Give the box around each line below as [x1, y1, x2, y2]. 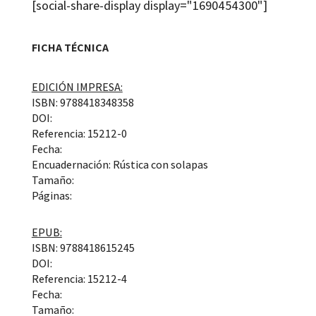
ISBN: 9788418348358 [31, 95, 134, 110]
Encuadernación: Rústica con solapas [31, 157, 208, 172]
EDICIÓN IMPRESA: [31, 79, 123, 95]
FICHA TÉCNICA [31, 39, 109, 55]
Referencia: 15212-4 [31, 271, 127, 286]
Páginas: [31, 188, 72, 203]
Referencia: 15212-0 [31, 126, 127, 141]
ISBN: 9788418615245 [31, 240, 135, 255]
